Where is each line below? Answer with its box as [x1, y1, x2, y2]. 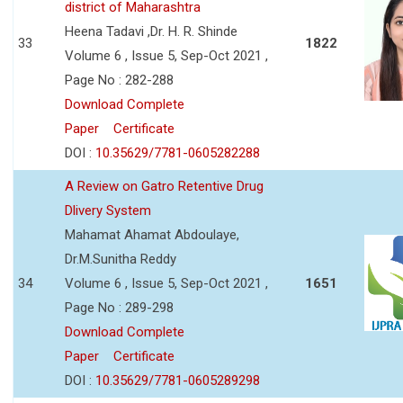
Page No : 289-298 [65, 299, 174, 316]
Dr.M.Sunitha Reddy [65, 250, 176, 267]
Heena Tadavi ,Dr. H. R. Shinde [65, 22, 237, 40]
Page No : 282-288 [65, 71, 174, 88]
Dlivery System [65, 201, 151, 219]
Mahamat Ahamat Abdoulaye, [65, 226, 239, 243]
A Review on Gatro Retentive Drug [65, 177, 264, 194]
